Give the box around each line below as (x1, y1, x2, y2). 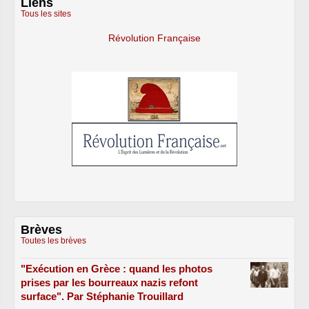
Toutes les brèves (21, 236, 86, 246)
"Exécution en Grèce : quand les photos (21, 263, 212, 275)
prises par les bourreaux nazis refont (21, 277, 198, 289)
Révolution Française (108, 32, 201, 43)
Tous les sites (21, 9, 71, 19)
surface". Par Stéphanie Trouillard (21, 290, 183, 303)
